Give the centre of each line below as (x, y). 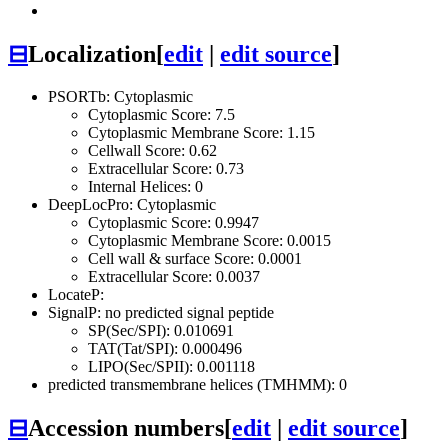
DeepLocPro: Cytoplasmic (132, 204)
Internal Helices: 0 (145, 186)
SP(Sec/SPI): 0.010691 (161, 330)
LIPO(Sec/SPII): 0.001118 (171, 366)
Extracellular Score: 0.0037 (174, 276)
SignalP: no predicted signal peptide (161, 312)
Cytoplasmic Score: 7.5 (161, 114)
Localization (92, 53)
